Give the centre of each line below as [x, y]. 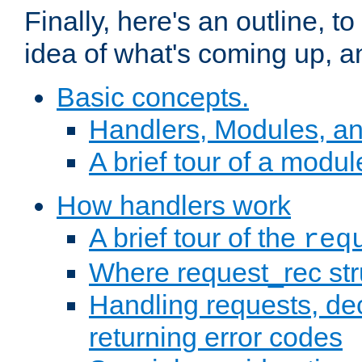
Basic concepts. [153, 97]
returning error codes [216, 337]
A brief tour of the [196, 238]
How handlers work [174, 206]
